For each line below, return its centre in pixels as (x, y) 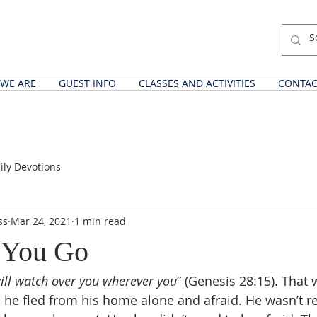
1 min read (100, 221)
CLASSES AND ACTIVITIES (197, 83)
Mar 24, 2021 (41, 221)
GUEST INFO (87, 83)
